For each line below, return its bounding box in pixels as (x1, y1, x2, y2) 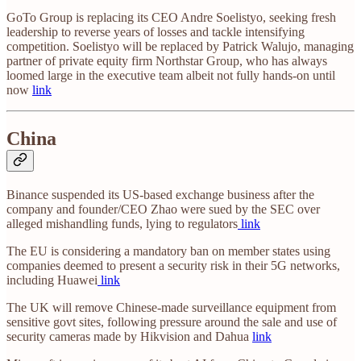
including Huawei (6, 273, 98, 288)
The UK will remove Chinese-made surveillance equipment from (6, 301, 336, 315)
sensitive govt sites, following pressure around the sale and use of (6, 315, 337, 330)
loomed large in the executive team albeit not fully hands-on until (6, 68, 335, 83)
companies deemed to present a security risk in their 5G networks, (6, 259, 340, 273)
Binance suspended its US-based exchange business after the (6, 188, 314, 202)
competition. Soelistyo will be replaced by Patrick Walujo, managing (6, 39, 354, 54)
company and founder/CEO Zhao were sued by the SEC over (6, 202, 320, 217)
